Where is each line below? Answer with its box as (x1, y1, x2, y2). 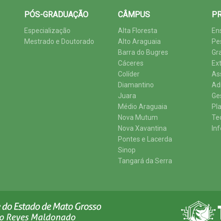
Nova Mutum (118, 113, 158, 121)
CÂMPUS (118, 10, 150, 19)
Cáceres (118, 59, 144, 67)
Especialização (24, 27, 71, 35)
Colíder (118, 70, 140, 78)
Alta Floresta (118, 27, 157, 35)
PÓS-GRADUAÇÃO (24, 10, 88, 19)
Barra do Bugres (118, 48, 168, 56)
